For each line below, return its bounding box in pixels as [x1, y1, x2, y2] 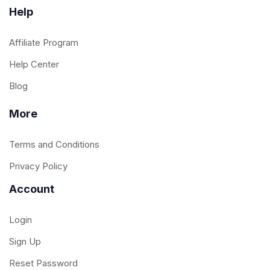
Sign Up [9, 236, 41, 248]
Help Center [9, 58, 59, 71]
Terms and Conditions [9, 139, 99, 151]
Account [9, 183, 54, 196]
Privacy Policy [9, 160, 67, 172]
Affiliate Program [9, 37, 78, 49]
